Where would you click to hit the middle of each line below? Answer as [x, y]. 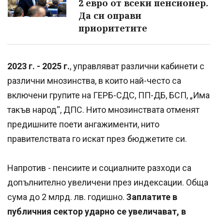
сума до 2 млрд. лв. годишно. [67, 197]
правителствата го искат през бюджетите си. [97, 139]
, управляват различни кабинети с [137, 66]
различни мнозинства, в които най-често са [94, 81]
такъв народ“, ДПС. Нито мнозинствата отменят [103, 110]
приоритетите [113, 28]
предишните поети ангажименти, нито [83, 124]
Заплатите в [152, 197]
